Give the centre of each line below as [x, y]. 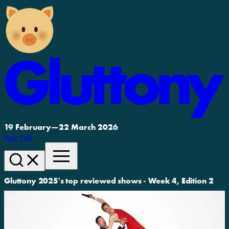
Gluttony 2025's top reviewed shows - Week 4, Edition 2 [109, 181]
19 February [28, 127]
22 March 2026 [88, 127]
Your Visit [18, 137]
